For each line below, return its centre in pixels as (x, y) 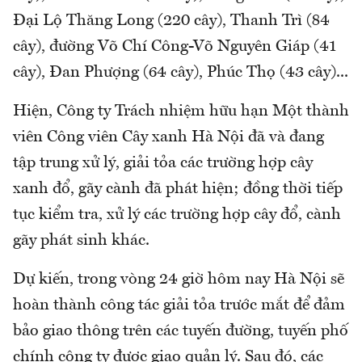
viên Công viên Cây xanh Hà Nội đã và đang (168, 137)
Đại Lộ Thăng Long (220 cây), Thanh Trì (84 (171, 21)
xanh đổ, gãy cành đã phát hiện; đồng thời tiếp (178, 189)
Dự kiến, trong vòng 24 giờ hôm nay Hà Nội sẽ (179, 279)
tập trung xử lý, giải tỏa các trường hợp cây (163, 163)
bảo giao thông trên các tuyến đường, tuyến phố (181, 331)
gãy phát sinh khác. (81, 240)
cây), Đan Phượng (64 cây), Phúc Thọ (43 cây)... (181, 72)
